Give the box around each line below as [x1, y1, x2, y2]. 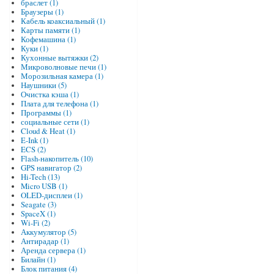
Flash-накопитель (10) [20, 154, 93, 165]
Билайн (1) [20, 254, 56, 265]
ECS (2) [20, 144, 46, 155]
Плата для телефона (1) [20, 98, 98, 109]
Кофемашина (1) [20, 34, 76, 45]
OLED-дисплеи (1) [20, 190, 83, 201]
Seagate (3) [20, 199, 56, 210]
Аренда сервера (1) [20, 245, 86, 256]
